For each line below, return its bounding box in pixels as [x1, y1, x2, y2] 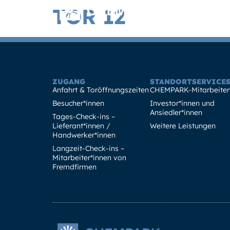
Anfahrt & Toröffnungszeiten [52, 85, 149, 94]
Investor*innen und [150, 99, 215, 108]
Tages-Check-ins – [52, 112, 115, 121]
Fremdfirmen [52, 162, 97, 171]
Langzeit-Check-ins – [52, 144, 124, 153]
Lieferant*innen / [52, 121, 110, 130]
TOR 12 [52, 4, 125, 29]
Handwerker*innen [52, 130, 116, 140]
